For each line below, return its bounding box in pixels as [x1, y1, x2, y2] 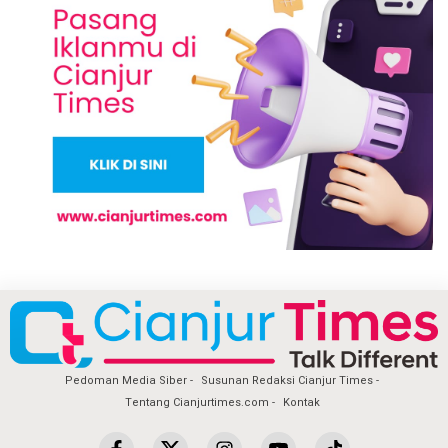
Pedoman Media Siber [65, 372, 187, 390]
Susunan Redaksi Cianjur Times [201, 372, 373, 390]
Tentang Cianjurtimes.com [124, 394, 269, 412]
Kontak [282, 394, 320, 412]
